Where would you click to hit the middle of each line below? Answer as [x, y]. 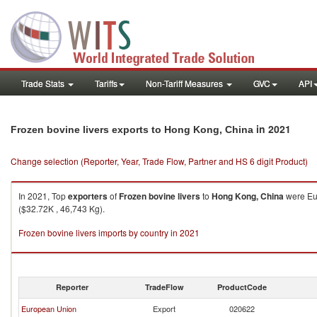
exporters [88, 196]
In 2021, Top [43, 196]
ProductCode [242, 287]
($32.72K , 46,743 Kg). [62, 208]
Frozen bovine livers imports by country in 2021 [109, 232]
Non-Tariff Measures [185, 83]
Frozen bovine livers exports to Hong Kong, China [132, 129]
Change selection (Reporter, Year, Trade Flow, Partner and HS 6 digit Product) [159, 161]
